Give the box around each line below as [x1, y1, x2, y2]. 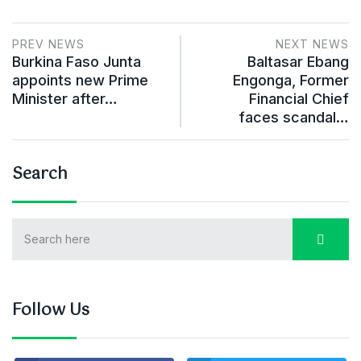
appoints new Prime [12, 72, 148, 89]
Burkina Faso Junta [12, 53, 141, 71]
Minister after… [12, 90, 118, 108]
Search [12, 161, 68, 189]
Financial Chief [249, 90, 349, 108]
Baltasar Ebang [247, 53, 349, 71]
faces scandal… [239, 109, 349, 127]
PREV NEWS [12, 37, 85, 52]
